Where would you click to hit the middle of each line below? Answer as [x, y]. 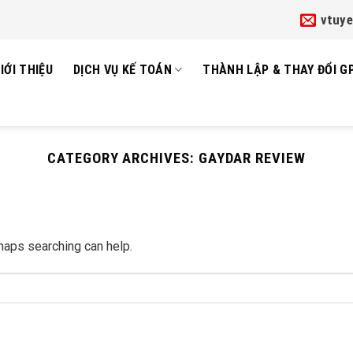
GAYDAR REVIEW [252, 158]
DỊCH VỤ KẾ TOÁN [123, 69]
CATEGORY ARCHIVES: [123, 158]
